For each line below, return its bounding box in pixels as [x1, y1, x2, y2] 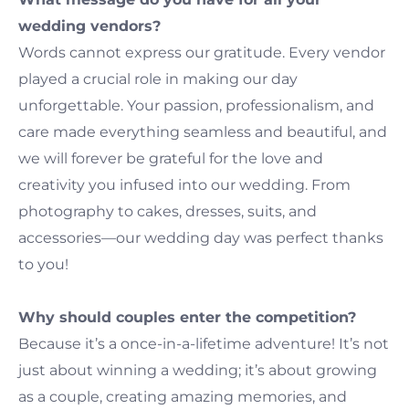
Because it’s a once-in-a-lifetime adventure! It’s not [18, 334, 389, 352]
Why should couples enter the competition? [18, 308, 356, 326]
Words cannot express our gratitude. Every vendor [18, 43, 385, 61]
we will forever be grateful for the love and [18, 149, 323, 167]
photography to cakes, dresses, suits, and [18, 202, 317, 220]
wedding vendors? [18, 16, 161, 35]
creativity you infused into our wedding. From [18, 175, 351, 194]
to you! [18, 255, 68, 273]
